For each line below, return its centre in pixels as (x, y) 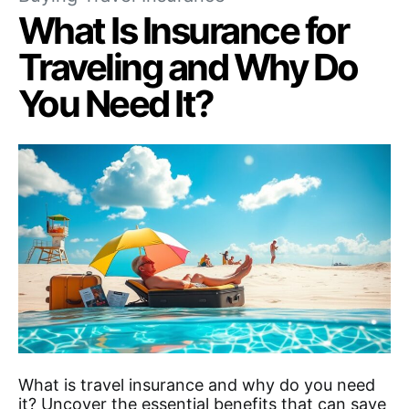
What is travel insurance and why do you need (197, 385)
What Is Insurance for (184, 30)
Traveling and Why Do (188, 67)
